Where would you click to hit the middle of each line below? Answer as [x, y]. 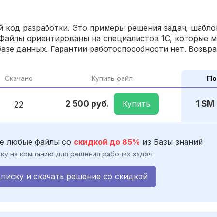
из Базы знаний [171, 142]
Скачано [19, 78]
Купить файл [112, 78]
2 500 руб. [87, 104]
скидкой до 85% [107, 142]
